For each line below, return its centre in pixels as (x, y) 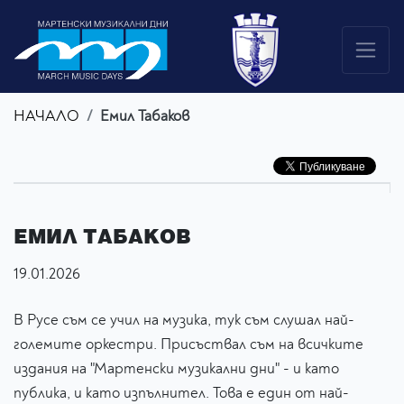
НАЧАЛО (46, 116)
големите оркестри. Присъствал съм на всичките (188, 344)
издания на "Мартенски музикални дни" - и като (176, 369)
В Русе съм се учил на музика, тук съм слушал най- (184, 320)
